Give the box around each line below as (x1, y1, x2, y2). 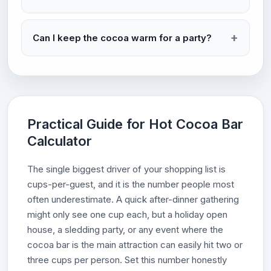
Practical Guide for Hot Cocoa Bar (27, 116, 243, 132)
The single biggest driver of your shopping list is (27, 163, 226, 175)
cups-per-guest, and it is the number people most (27, 178, 234, 190)
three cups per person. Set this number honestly (27, 254, 227, 266)
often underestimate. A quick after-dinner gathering (27, 194, 239, 205)
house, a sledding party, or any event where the (27, 224, 223, 235)
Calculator (27, 133, 92, 149)
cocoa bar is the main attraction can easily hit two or (27, 239, 243, 250)
